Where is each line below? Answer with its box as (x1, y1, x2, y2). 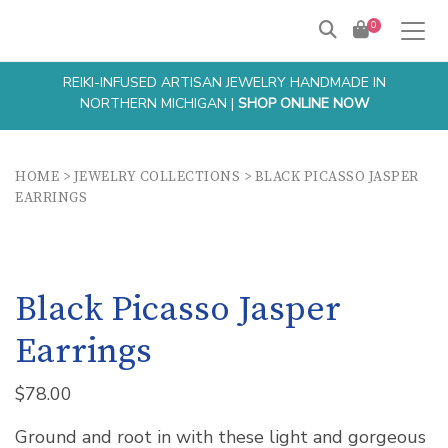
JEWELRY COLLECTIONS (73, 168, 240, 186)
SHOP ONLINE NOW (237, 94, 369, 113)
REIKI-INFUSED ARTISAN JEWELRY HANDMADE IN (62, 73, 386, 92)
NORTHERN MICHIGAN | (79, 94, 238, 113)
